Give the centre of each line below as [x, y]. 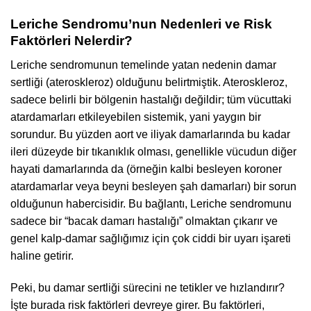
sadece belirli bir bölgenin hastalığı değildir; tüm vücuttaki [151, 99]
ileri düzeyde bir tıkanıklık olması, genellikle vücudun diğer [153, 151]
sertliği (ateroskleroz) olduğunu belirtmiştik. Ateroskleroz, [149, 82]
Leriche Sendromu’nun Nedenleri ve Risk [141, 24]
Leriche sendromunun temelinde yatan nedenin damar [143, 65]
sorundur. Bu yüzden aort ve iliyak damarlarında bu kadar [150, 134]
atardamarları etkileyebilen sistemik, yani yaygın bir [136, 117]
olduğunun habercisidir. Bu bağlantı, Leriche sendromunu [151, 203]
